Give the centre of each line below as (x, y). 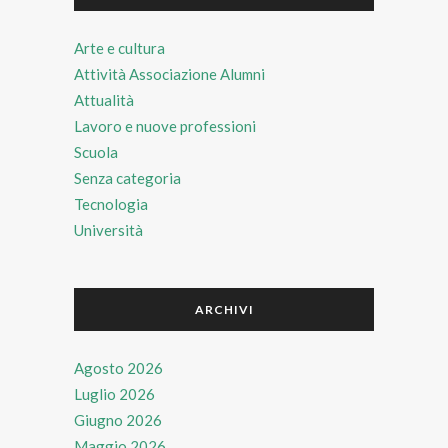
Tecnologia (111, 203)
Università (108, 229)
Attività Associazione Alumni (169, 73)
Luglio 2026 (114, 393)
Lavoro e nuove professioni (165, 125)
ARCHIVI (224, 309)
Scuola (96, 151)
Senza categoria (127, 177)
